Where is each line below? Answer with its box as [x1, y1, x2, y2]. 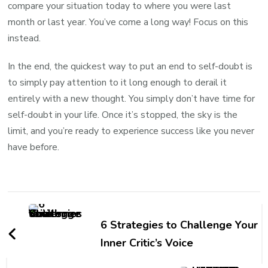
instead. [8, 32, 41, 45]
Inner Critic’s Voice [100, 236, 194, 251]
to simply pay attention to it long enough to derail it [8, 76, 227, 90]
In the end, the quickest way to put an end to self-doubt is [8, 60, 253, 74]
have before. [8, 141, 60, 154]
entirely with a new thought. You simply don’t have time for [8, 92, 255, 106]
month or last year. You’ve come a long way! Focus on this [8, 16, 249, 29]
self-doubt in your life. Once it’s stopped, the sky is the [8, 108, 238, 122]
